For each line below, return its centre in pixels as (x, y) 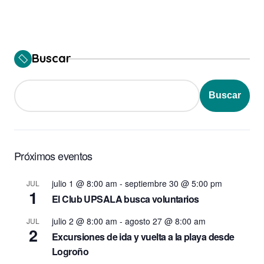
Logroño (70, 251)
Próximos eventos (53, 155)
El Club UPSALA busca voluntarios (126, 199)
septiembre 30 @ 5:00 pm (174, 183)
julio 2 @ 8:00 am (85, 221)
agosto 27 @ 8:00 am (165, 221)
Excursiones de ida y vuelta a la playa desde (143, 236)
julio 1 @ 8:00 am (85, 183)
